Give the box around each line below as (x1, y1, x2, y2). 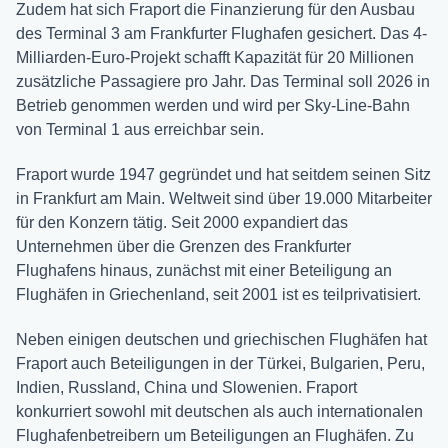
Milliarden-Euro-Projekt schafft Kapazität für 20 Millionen (16, 49, 414, 67)
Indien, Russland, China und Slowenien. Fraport (16, 379, 357, 397)
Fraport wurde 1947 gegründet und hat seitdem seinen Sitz (16, 166, 431, 184)
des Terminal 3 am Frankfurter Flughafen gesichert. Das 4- (16, 25, 427, 43)
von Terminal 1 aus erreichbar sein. (16, 121, 264, 139)
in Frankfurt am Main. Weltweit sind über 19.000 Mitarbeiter (16, 190, 432, 208)
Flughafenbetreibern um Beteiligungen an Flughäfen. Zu (16, 427, 414, 445)
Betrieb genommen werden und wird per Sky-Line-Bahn (16, 97, 410, 115)
